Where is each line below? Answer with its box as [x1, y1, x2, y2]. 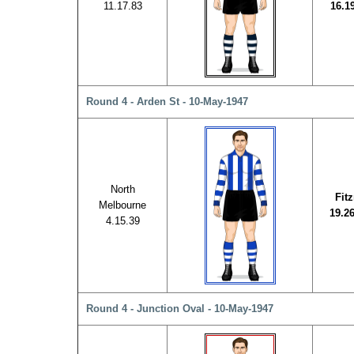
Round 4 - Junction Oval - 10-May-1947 [86, 303, 273, 314]
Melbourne [99, 199, 146, 211]
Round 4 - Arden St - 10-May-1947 [86, 96, 248, 107]
